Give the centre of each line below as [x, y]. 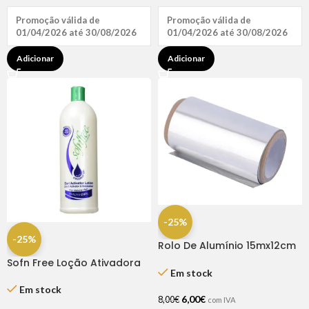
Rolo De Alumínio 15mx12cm [227, 245]
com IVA [222, 299]
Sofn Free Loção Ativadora [74, 262]
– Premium [184, 258]
